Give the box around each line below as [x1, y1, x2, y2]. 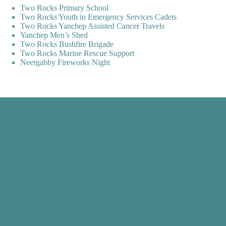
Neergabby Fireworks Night [20, 58, 110, 67]
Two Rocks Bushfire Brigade [20, 40, 114, 48]
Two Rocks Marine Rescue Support [20, 49, 134, 58]
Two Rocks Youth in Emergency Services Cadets [20, 13, 177, 21]
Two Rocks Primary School [20, 4, 108, 12]
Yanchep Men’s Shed [20, 31, 88, 39]
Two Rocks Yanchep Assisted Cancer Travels [20, 22, 164, 30]
